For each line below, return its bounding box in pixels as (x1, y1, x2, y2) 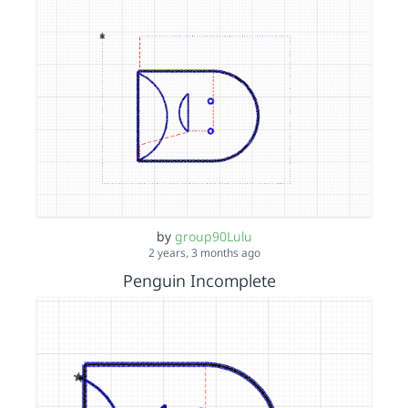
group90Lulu (174, 228, 252, 245)
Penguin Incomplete (123, 270, 280, 291)
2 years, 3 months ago (148, 245, 260, 260)
